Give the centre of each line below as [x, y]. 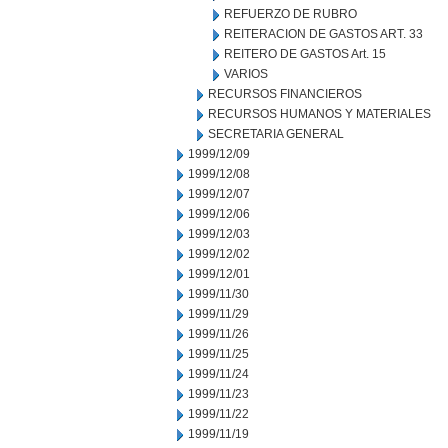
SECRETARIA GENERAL [276, 134]
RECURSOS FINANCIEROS [285, 94]
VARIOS [246, 74]
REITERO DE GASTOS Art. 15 [305, 54]
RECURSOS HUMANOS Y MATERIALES [319, 114]
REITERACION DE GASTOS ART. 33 [323, 34]
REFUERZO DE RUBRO [290, 14]
